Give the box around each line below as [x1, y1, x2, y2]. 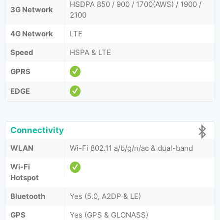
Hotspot [10, 173, 39, 182]
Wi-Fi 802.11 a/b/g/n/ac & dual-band [70, 143, 193, 153]
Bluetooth [10, 192, 45, 201]
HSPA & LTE [70, 48, 111, 57]
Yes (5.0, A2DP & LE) [70, 192, 141, 201]
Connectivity [10, 125, 64, 135]
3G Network [10, 5, 53, 14]
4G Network [10, 29, 53, 38]
